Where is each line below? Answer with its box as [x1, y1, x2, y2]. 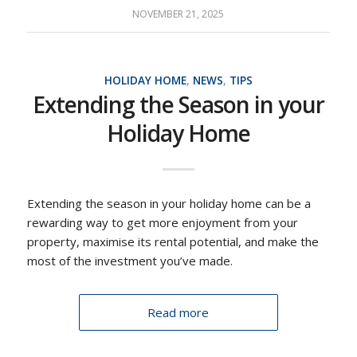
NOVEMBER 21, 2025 [132, 7, 225, 22]
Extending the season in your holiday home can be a [26, 195, 311, 211]
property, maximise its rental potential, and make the [26, 233, 319, 249]
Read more [147, 304, 210, 320]
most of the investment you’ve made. [26, 253, 233, 269]
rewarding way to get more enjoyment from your [26, 214, 298, 230]
